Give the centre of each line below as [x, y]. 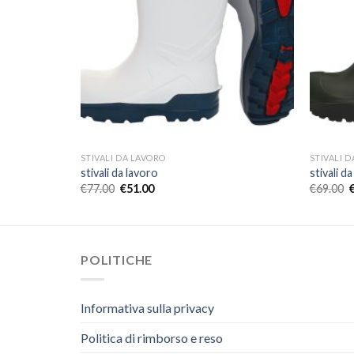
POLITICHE [117, 260]
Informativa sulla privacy [147, 307]
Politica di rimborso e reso [152, 337]
